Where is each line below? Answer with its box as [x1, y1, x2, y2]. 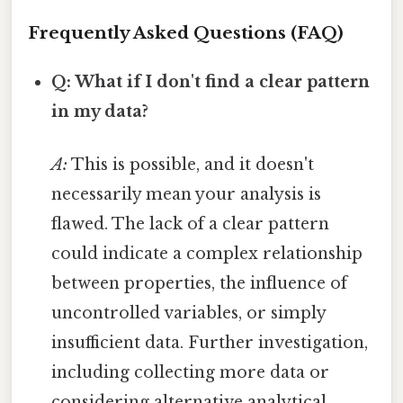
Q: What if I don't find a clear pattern [51, 72, 371, 93]
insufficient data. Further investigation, [51, 333, 369, 354]
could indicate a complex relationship [51, 244, 363, 264]
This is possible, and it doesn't [67, 155, 315, 175]
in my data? [51, 102, 149, 122]
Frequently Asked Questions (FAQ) [28, 22, 344, 44]
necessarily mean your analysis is [51, 184, 322, 205]
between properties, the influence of [51, 273, 348, 294]
